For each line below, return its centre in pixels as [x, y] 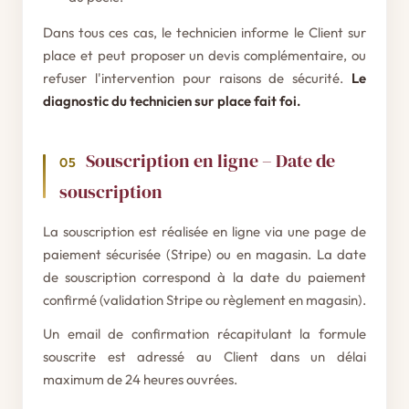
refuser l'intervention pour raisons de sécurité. [197, 78]
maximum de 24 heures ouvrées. [140, 379]
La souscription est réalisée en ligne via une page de [204, 231]
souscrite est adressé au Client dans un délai [204, 357]
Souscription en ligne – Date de [210, 161]
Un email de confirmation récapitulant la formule [204, 334]
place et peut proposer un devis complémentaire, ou [204, 55]
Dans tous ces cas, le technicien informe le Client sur [204, 32]
